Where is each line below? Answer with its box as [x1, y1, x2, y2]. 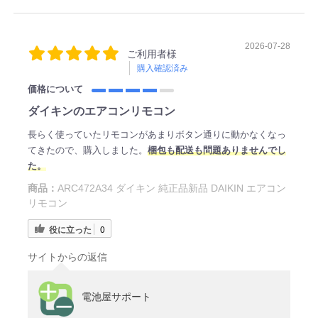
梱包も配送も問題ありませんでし [147, 144, 286, 155]
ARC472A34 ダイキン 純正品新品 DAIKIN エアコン [57, 182, 286, 194]
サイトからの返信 [27, 251, 107, 263]
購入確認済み [136, 62, 188, 73]
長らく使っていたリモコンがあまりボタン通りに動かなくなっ [27, 128, 286, 140]
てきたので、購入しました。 [27, 144, 148, 155]
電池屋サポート [81, 291, 151, 303]
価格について [27, 83, 89, 94]
